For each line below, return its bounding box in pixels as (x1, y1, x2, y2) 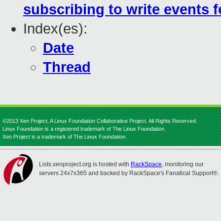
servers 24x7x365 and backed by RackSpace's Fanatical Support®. (39, 170, 219, 177)
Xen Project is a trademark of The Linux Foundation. (2, 134, 127, 140)
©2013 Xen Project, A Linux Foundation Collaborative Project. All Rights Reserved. (2, 118, 197, 124)
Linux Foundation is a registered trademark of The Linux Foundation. (2, 126, 166, 132)
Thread (43, 59, 91, 75)
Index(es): (23, 21, 87, 37)
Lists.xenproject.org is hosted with (39, 161, 131, 168)
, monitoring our (162, 161, 204, 168)
